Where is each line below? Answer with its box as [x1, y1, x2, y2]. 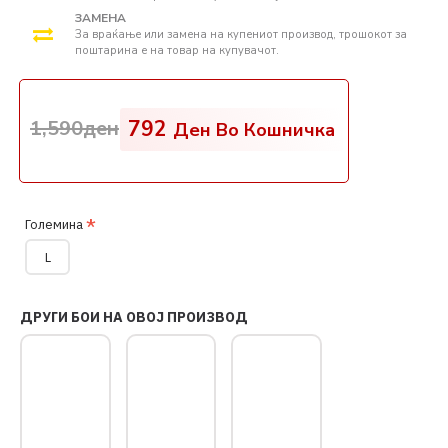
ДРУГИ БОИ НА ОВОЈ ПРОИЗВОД [20, 308, 248, 326]
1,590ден [30, 115, 119, 142]
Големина [25, 216, 83, 233]
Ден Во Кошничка [173, 118, 335, 142]
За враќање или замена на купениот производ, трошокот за [75, 27, 407, 42]
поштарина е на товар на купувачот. [75, 43, 279, 58]
